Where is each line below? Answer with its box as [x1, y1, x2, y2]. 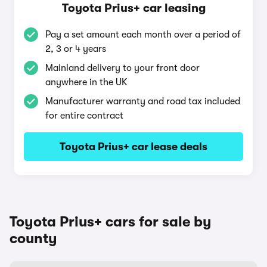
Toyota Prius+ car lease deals [60, 141, 207, 153]
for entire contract [45, 110, 123, 121]
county [10, 230, 57, 247]
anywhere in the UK [45, 77, 128, 88]
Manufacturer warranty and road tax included [45, 96, 240, 107]
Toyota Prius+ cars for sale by [10, 213, 212, 230]
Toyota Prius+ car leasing [61, 1, 206, 15]
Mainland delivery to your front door [45, 63, 200, 73]
